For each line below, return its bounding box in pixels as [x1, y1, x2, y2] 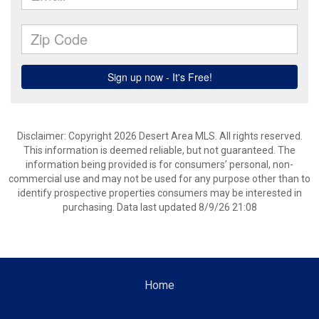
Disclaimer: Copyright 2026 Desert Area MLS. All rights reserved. [16, 130, 303, 142]
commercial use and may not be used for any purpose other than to [9, 173, 310, 184]
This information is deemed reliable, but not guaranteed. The [23, 145, 296, 156]
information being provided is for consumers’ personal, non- [26, 159, 293, 170]
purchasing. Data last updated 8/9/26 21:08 [62, 202, 257, 213]
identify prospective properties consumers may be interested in [17, 187, 302, 199]
